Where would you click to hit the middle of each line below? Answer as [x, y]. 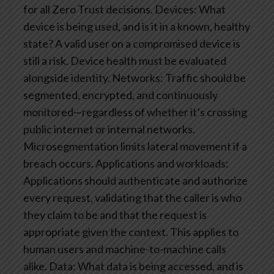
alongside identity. [67, 78]
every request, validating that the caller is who [132, 198]
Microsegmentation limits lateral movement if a [135, 146]
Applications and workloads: [161, 164]
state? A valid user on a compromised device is [132, 44]
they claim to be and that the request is [115, 215]
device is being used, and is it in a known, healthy [137, 27]
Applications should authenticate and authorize [135, 181]
